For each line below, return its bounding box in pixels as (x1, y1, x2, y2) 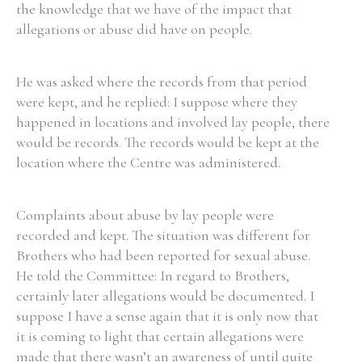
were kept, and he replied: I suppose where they (16, 93, 297, 111)
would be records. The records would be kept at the (16, 133, 319, 151)
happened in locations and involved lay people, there (16, 113, 330, 131)
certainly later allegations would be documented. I (16, 287, 314, 305)
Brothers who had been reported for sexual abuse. (16, 246, 310, 264)
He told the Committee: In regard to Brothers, (16, 267, 289, 284)
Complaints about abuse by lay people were (16, 206, 274, 224)
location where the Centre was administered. (16, 154, 280, 171)
